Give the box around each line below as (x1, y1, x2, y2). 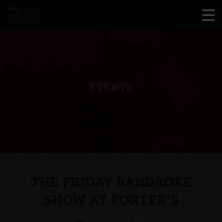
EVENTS (88, 80, 134, 93)
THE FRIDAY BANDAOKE (30, 173, 192, 190)
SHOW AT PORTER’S (43, 191, 179, 208)
